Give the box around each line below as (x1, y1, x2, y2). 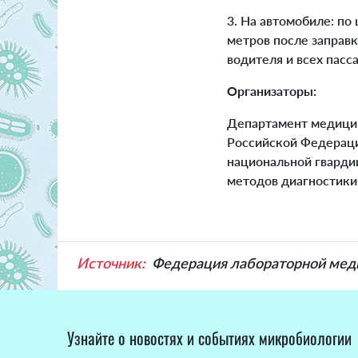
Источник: (77, 253, 145, 272)
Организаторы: (227, 82, 316, 98)
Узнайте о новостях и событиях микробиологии (67, 325, 352, 350)
